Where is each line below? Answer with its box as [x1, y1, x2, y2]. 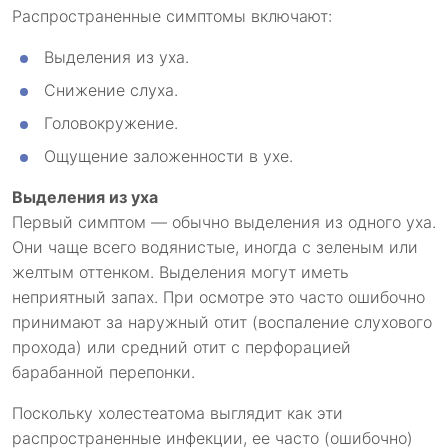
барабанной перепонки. [12, 362, 195, 383]
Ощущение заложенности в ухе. [44, 146, 293, 167]
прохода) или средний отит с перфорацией [12, 337, 351, 358]
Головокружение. [44, 113, 178, 134]
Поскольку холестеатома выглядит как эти [12, 403, 343, 424]
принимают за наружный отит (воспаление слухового [12, 312, 432, 333]
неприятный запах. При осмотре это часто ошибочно [12, 287, 425, 308]
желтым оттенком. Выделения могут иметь [12, 262, 349, 283]
